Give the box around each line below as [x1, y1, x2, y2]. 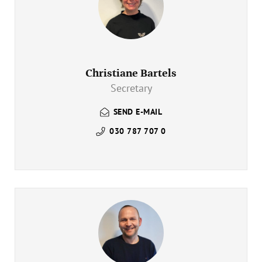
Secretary [110, 81, 152, 95]
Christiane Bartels [85, 66, 177, 80]
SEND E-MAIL [113, 106, 163, 118]
